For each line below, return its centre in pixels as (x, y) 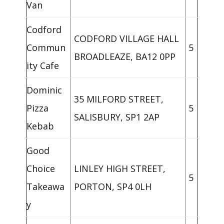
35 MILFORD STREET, (119, 99)
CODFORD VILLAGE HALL (127, 39)
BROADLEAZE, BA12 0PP (125, 57)
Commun (46, 48)
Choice (41, 169)
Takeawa (46, 187)
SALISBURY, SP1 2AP (117, 117)
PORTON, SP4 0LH (113, 187)
